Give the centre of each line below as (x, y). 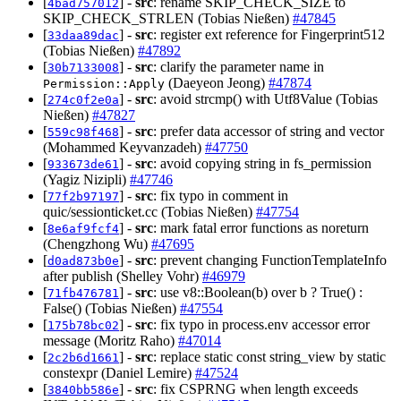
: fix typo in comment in (221, 196)
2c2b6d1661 (83, 358)
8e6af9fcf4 (83, 229)
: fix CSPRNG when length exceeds (256, 389)
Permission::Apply (104, 84)
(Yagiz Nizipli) (86, 180)
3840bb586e (83, 390)
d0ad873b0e (83, 261)
